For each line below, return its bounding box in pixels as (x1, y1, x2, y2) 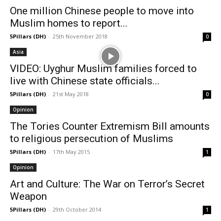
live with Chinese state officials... (10, 75, 160, 87)
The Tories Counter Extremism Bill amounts (10, 120, 210, 132)
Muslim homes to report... (10, 17, 128, 29)
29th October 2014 (53, 206, 101, 213)
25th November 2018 (53, 33, 108, 40)
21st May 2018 (53, 90, 89, 98)
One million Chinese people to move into (10, 5, 194, 17)
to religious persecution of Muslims (10, 133, 173, 145)
